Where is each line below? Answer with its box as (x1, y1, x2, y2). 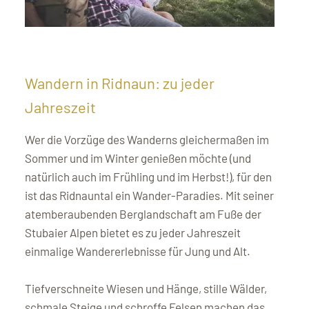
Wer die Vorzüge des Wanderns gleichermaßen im (25, 132, 269, 146)
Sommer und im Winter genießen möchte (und (25, 150, 251, 165)
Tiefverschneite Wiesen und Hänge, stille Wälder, (25, 281, 267, 295)
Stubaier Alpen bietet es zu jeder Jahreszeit (25, 225, 241, 239)
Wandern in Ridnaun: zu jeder (25, 73, 215, 92)
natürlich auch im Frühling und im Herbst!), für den (25, 169, 272, 183)
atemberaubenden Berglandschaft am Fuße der (25, 206, 261, 221)
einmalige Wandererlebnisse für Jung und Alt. (25, 243, 250, 258)
